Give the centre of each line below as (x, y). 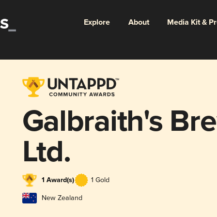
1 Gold (100, 180)
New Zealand (62, 198)
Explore (97, 22)
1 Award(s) (58, 180)
